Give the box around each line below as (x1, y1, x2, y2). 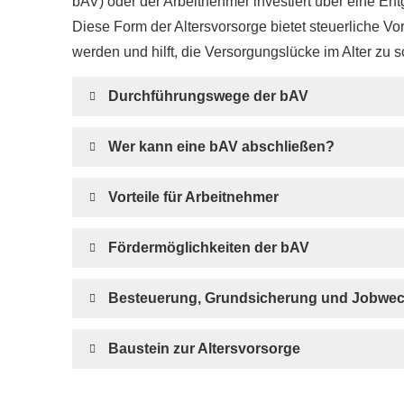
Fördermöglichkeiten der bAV (108, 239, 309, 255)
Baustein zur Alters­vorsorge (108, 340, 300, 356)
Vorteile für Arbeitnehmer (108, 188, 279, 205)
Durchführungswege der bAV (108, 87, 308, 104)
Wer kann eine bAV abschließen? (108, 138, 335, 154)
